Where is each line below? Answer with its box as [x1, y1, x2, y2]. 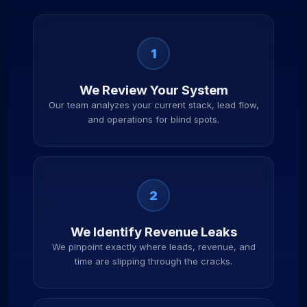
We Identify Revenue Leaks [70, 224, 237, 240]
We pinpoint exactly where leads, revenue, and [51, 241, 256, 252]
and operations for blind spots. [88, 114, 219, 125]
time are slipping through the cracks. [75, 256, 232, 267]
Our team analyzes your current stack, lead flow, [48, 99, 259, 110]
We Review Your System [79, 82, 228, 98]
